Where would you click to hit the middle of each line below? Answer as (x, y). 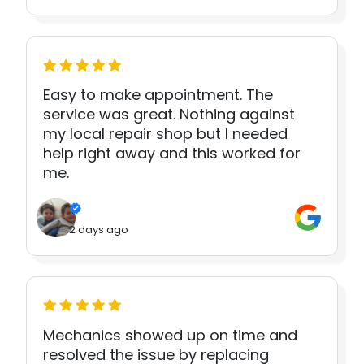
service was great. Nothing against (169, 115)
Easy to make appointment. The (158, 95)
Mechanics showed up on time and (170, 335)
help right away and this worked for (172, 154)
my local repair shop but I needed (165, 134)
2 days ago (99, 229)
